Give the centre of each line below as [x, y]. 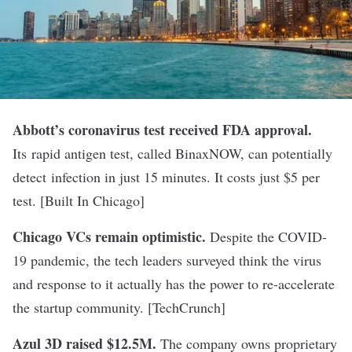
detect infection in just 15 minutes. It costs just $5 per [166, 177]
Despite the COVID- [266, 236]
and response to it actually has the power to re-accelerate [174, 284]
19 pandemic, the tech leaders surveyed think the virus [167, 260]
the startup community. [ [82, 307]
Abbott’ [36, 130]
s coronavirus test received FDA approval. [185, 130]
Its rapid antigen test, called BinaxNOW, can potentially [172, 153]
